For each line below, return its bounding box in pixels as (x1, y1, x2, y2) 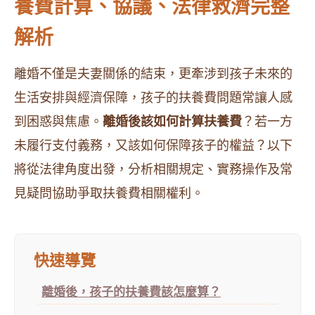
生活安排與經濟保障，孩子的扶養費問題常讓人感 (14, 91, 292, 105)
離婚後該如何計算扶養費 (103, 115, 242, 129)
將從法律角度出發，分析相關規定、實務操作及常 (14, 162, 292, 176)
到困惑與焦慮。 (14, 115, 103, 129)
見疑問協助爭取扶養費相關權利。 (14, 186, 204, 200)
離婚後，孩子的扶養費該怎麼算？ (41, 285, 221, 299)
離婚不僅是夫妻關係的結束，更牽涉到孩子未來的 (14, 67, 292, 81)
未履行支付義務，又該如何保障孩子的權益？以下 (14, 139, 292, 153)
